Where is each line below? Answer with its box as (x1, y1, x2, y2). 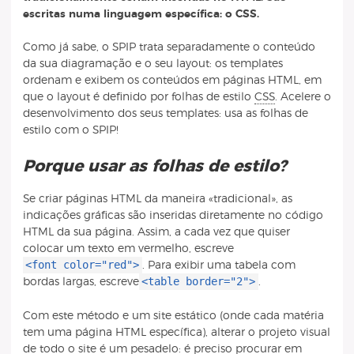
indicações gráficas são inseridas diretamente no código (22, 209, 323, 222)
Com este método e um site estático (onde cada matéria (22, 309, 324, 322)
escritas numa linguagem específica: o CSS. (22, 7, 259, 20)
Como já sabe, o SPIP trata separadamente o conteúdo (22, 41, 315, 54)
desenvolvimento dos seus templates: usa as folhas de (22, 107, 308, 120)
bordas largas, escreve (22, 276, 139, 288)
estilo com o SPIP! (22, 124, 119, 137)
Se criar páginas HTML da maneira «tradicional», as (22, 193, 292, 205)
